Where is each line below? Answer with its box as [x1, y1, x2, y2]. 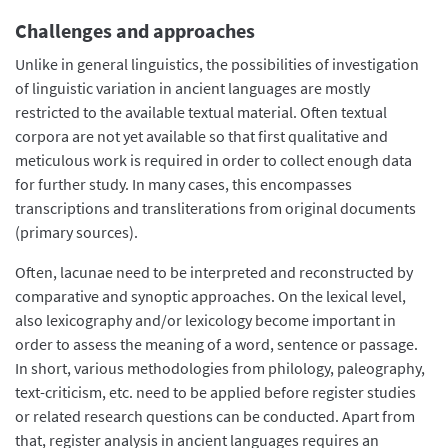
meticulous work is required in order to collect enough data [15, 149, 412, 170]
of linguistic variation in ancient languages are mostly [15, 77, 370, 98]
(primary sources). [15, 221, 138, 242]
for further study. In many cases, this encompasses [15, 173, 352, 194]
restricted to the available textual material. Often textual [15, 101, 387, 122]
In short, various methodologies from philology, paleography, [15, 357, 425, 378]
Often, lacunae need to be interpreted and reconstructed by [15, 261, 413, 282]
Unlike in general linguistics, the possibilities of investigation [15, 53, 419, 74]
